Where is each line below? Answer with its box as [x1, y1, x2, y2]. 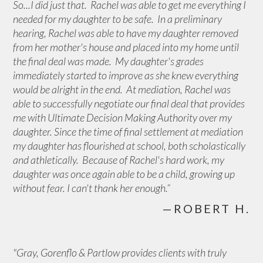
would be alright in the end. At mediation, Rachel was [13, 83, 231, 96]
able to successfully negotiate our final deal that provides [13, 97, 245, 110]
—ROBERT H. [161, 201, 250, 215]
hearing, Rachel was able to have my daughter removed [13, 26, 239, 39]
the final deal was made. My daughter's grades [13, 55, 204, 68]
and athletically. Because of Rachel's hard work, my [13, 153, 225, 166]
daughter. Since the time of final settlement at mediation [13, 125, 244, 138]
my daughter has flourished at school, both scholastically [13, 139, 246, 152]
